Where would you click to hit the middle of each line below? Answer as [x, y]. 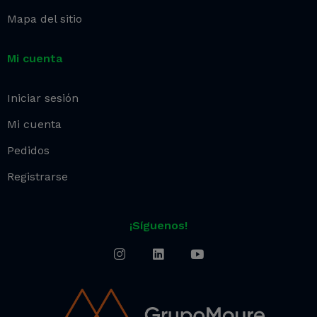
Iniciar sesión [43, 98]
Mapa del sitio [45, 18]
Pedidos [28, 150]
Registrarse [38, 176]
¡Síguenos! [158, 225]
